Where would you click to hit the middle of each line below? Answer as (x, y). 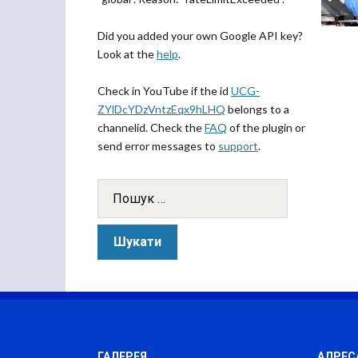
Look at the (127, 54)
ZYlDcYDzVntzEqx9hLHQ (161, 109)
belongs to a (257, 109)
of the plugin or (266, 127)
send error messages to (158, 146)
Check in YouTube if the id (164, 91)
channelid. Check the (151, 127)
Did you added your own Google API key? (200, 36)
